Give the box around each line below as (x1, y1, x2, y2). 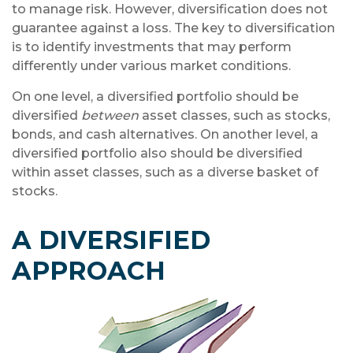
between (81, 108, 139, 123)
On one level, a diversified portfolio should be (12, 89, 299, 104)
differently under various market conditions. (12, 58, 291, 73)
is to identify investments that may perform (12, 39, 292, 54)
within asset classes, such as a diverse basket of (12, 165, 318, 180)
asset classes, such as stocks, (139, 108, 330, 123)
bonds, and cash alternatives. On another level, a (12, 127, 318, 142)
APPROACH (12, 255, 165, 286)
